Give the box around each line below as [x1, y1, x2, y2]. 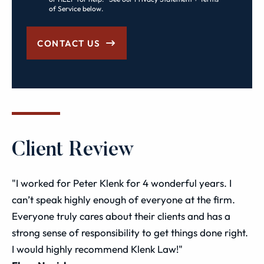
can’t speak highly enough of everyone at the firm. [12, 193, 235, 206]
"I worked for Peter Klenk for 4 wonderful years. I [12, 177, 232, 189]
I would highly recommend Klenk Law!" [12, 243, 183, 255]
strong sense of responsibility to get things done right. [12, 226, 248, 239]
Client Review [12, 140, 134, 161]
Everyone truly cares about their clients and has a [12, 210, 230, 222]
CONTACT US [37, 37, 101, 49]
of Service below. [49, 4, 103, 13]
